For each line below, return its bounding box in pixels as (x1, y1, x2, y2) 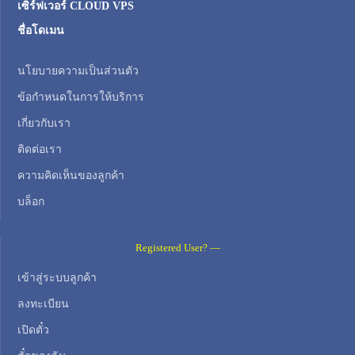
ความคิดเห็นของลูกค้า (17, 169, 124, 181)
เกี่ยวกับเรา (17, 116, 71, 129)
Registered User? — (136, 242, 220, 254)
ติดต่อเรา (17, 143, 62, 155)
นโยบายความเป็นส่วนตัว (17, 64, 139, 77)
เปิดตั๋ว (17, 323, 49, 336)
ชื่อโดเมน (17, 24, 64, 36)
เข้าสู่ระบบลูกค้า (17, 271, 97, 284)
